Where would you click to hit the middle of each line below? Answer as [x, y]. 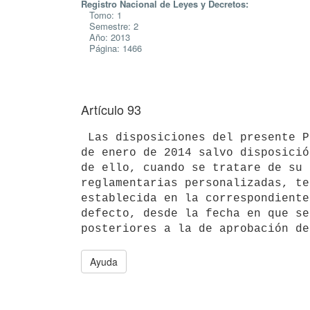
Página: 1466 [111, 48]
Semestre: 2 [110, 26]
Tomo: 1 [101, 15]
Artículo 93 [111, 109]
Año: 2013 [106, 37]
